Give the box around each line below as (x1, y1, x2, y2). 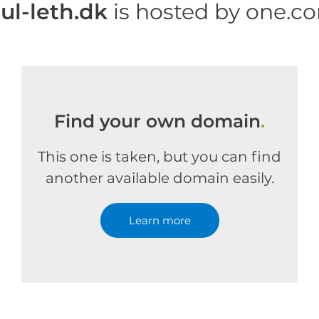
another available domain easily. (45, 169, 274, 187)
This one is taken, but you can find (38, 148, 281, 165)
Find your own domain (54, 110, 261, 132)
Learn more (128, 214, 191, 227)
